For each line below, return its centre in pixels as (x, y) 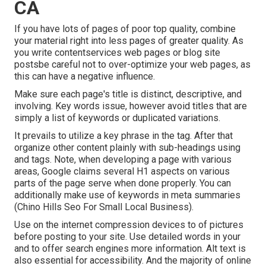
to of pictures (214, 225)
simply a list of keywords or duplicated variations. (117, 118)
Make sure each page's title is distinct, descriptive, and (128, 94)
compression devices (140, 225)
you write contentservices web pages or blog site (117, 53)
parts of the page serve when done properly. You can (123, 183)
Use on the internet (55, 225)
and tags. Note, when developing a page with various (123, 160)
